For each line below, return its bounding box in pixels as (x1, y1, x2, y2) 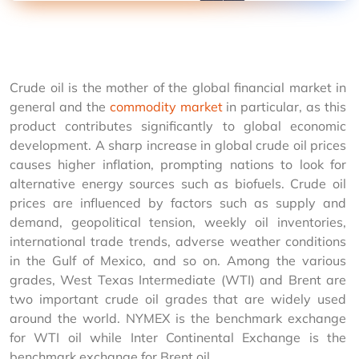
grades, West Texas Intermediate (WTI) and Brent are (10, 272, 349, 288)
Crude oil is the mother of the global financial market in (10, 79, 349, 95)
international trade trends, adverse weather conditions (10, 233, 349, 249)
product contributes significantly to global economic (10, 118, 349, 134)
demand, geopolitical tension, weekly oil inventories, (10, 214, 349, 230)
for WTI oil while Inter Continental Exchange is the (10, 329, 349, 345)
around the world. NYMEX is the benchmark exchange (10, 310, 349, 326)
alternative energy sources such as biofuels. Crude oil (10, 175, 349, 192)
